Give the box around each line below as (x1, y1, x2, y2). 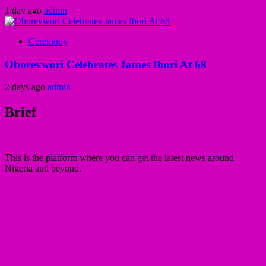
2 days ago (5, 82, 47, 93)
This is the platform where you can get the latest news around (5, 153, 234, 163)
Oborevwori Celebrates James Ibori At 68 (5, 58, 207, 71)
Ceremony (28, 36, 68, 46)
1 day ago (5, 5, 44, 15)
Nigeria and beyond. (5, 163, 81, 174)
